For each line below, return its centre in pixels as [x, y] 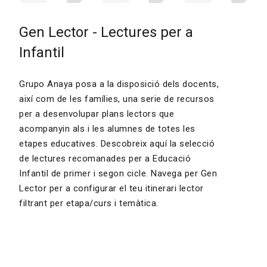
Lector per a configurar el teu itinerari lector [111, 188]
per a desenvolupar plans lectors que [97, 114]
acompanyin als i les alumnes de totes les [107, 129]
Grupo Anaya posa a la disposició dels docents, [119, 84]
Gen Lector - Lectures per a [106, 32]
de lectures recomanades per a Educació [105, 159]
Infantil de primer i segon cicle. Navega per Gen [118, 173]
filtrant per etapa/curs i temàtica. [89, 203]
